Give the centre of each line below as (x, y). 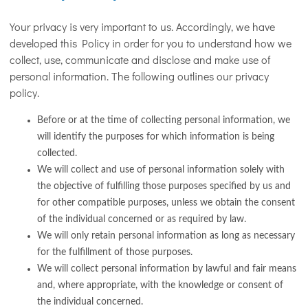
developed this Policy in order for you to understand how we (151, 43)
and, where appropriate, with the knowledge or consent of (160, 285)
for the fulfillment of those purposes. (115, 252)
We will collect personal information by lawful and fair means (167, 268)
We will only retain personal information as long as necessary (166, 235)
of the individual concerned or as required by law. (142, 219)
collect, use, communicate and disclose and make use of (140, 59)
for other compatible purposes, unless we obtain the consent (166, 202)
